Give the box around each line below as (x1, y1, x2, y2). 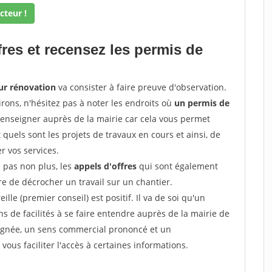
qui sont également (137, 160, 218, 172)
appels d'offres (74, 160, 137, 172)
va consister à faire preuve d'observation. (58, 81, 226, 93)
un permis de (174, 97, 232, 109)
